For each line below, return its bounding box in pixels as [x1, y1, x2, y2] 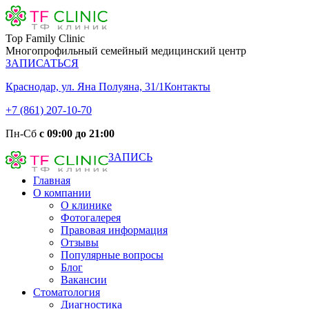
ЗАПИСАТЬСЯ [6, 57, 79, 69]
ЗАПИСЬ [108, 151, 152, 163]
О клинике [61, 199, 112, 211]
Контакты [164, 81, 210, 92]
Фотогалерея [61, 212, 121, 223]
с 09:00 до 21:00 [39, 128, 114, 139]
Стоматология [33, 286, 100, 298]
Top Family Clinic [6, 32, 85, 44]
